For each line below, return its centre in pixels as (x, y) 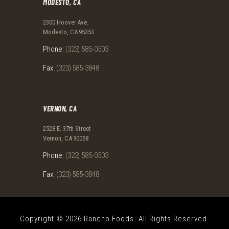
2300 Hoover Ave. (66, 22)
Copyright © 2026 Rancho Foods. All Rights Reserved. (114, 219)
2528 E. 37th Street (67, 129)
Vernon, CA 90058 (66, 139)
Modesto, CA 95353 (69, 32)
